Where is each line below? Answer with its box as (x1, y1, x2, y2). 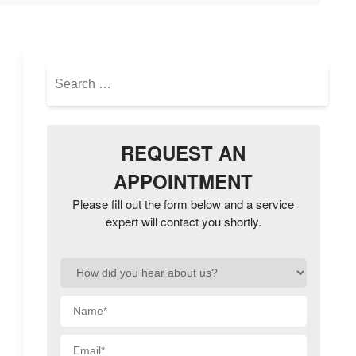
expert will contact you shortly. (105, 213, 261, 230)
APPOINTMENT (114, 168, 253, 195)
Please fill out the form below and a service (72, 195, 295, 213)
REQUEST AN (121, 139, 246, 167)
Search (45, 61, 87, 80)
